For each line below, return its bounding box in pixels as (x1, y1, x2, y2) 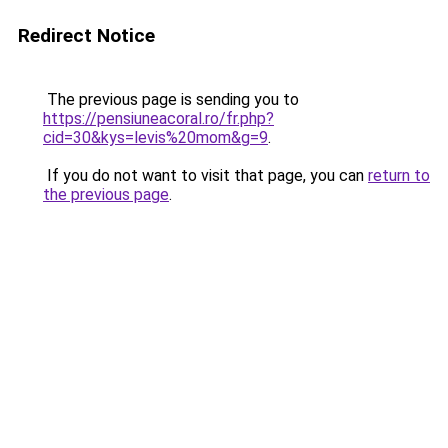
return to (368, 166, 430, 185)
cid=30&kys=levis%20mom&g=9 (43, 128, 268, 147)
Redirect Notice (18, 24, 155, 47)
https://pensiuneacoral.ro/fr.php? (43, 109, 274, 128)
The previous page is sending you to (43, 90, 299, 109)
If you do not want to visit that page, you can (43, 166, 368, 185)
